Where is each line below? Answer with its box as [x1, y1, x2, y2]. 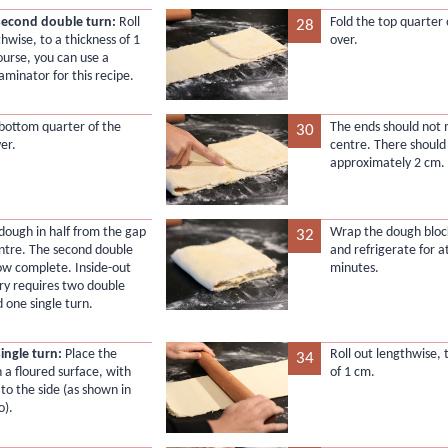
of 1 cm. [329, 365, 375, 381]
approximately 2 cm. [329, 155, 445, 171]
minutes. [329, 260, 379, 276]
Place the [62, 347, 118, 363]
